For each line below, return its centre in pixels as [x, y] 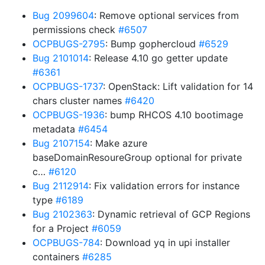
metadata [55, 129]
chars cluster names [79, 101]
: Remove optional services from [167, 15]
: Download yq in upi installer [165, 243]
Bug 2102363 [62, 214]
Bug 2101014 [61, 58]
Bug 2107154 [61, 143]
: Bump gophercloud [152, 44]
